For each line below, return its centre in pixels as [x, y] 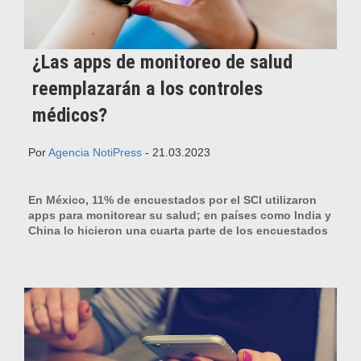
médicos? [70, 115]
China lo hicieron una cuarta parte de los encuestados [178, 230]
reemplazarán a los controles [147, 88]
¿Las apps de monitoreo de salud [162, 62]
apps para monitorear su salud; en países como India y [180, 215]
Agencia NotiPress [95, 152]
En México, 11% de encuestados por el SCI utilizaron [172, 199]
